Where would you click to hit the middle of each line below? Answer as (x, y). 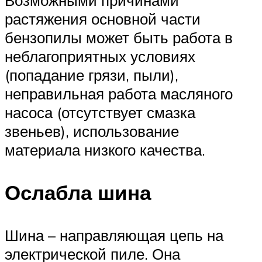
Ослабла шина (78, 192)
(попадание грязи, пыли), (92, 75)
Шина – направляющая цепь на (114, 235)
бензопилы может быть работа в (119, 37)
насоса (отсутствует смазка (100, 112)
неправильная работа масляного (119, 93)
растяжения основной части (103, 18)
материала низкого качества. (105, 149)
